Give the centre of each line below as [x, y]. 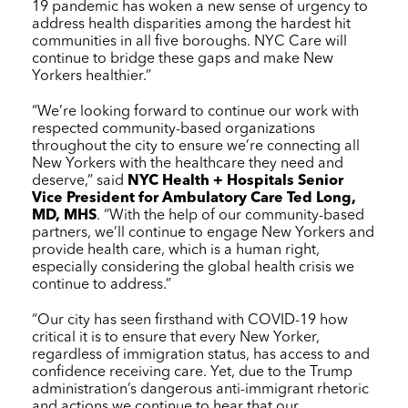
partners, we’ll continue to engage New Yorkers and [203, 233]
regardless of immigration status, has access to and [201, 355]
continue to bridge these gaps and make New [183, 59]
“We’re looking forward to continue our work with [195, 112]
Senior [319, 181]
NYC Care [288, 41]
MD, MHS [64, 215]
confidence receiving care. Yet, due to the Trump [192, 372]
